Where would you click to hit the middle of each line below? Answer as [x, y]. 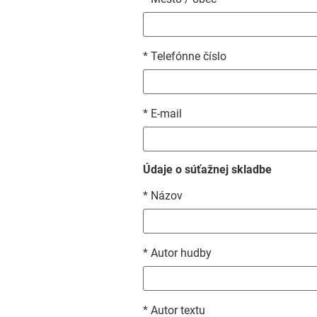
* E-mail [162, 114]
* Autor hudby [177, 253]
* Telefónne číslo [185, 56]
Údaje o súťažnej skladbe [207, 169]
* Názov [163, 196]
